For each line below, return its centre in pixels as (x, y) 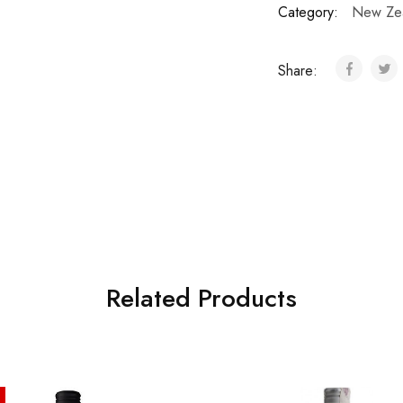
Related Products (201, 298)
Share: (300, 71)
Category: (308, 12)
